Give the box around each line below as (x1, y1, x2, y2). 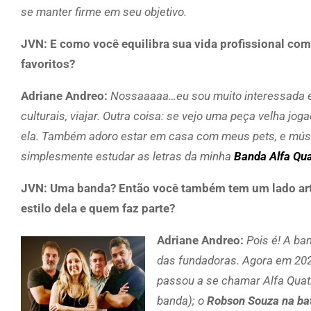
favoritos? (21, 56, 75, 71)
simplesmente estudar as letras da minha (21, 149, 234, 163)
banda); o (157, 293, 207, 308)
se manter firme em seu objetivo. (21, 4, 187, 19)
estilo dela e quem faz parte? (21, 201, 175, 215)
